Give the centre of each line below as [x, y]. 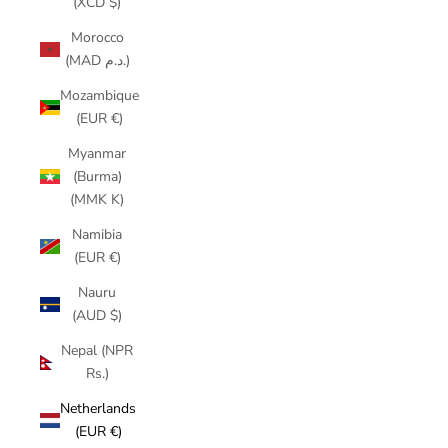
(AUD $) [97, 315]
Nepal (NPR [97, 350]
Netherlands [98, 408]
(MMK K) [97, 199]
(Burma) [97, 176]
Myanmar [97, 153]
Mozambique [99, 95]
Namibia [97, 234]
